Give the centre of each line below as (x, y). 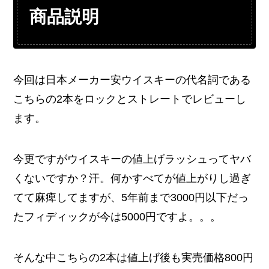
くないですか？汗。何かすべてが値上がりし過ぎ (132, 178)
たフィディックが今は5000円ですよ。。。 (117, 216)
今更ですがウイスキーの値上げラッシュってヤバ (132, 159)
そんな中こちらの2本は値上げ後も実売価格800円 (134, 257)
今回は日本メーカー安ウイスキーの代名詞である (132, 80)
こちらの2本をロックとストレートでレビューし (130, 99)
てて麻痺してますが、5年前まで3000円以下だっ (131, 197)
